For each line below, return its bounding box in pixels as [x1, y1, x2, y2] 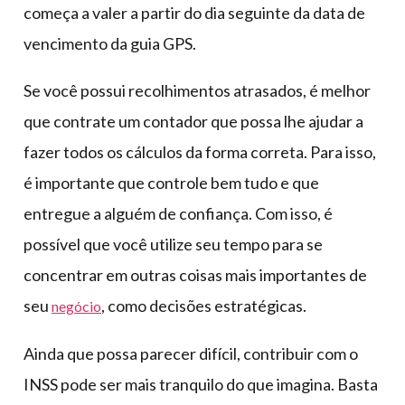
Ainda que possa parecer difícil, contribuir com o [24, 343, 358, 363]
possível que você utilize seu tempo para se [24, 233, 323, 254]
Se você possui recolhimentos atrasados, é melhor [24, 80, 371, 100]
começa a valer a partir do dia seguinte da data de [24, 2, 365, 23]
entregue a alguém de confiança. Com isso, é [24, 202, 333, 223]
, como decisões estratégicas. [101, 295, 306, 316]
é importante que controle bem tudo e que [24, 172, 319, 193]
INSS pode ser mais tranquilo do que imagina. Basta [24, 373, 378, 394]
